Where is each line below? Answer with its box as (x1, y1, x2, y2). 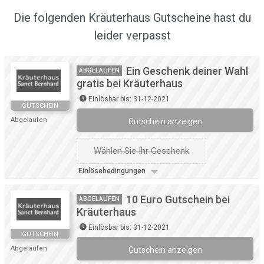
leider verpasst (93, 28, 171, 43)
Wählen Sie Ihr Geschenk (94, 146, 189, 157)
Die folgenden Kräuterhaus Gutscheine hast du (13, 11, 251, 25)
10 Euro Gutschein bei (126, 193, 230, 206)
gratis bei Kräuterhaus (77, 77, 183, 90)
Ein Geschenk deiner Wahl (126, 65, 248, 78)
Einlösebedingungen (78, 167, 147, 176)
